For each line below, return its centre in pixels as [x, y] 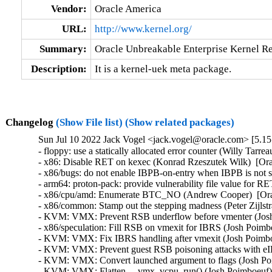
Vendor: [69, 8]
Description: [59, 69]
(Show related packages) [179, 122]
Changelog [30, 122]
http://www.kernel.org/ [143, 29]
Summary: [63, 49]
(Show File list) [89, 122]
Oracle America [128, 8]
